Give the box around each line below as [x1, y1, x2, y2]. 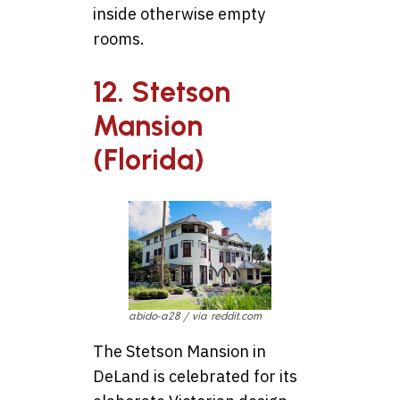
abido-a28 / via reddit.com [129, 310, 262, 323]
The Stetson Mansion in [93, 341, 266, 362]
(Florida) [93, 143, 204, 178]
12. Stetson [93, 75, 230, 110]
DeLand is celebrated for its [93, 366, 297, 387]
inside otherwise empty [93, 3, 265, 24]
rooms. [93, 28, 145, 49]
